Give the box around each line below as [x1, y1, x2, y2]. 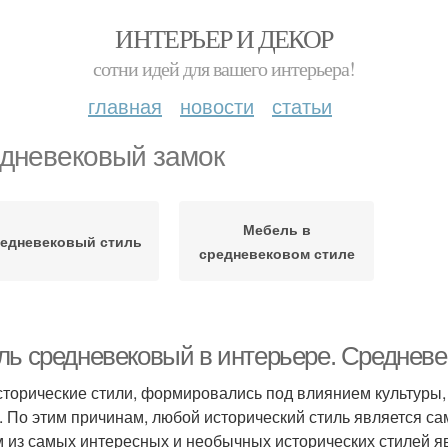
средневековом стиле [198, 243, 355, 263]
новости [180, 91, 254, 120]
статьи [272, 91, 332, 120]
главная [88, 91, 162, 120]
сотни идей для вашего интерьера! [93, 55, 355, 82]
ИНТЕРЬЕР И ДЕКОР [115, 21, 333, 55]
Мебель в [242, 219, 311, 239]
